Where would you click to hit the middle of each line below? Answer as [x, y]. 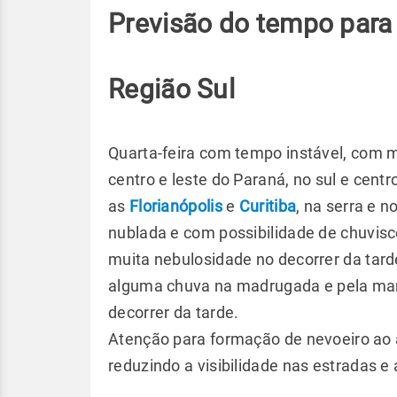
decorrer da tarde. [174, 312]
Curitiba [268, 206]
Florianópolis [175, 206]
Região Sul [171, 89]
